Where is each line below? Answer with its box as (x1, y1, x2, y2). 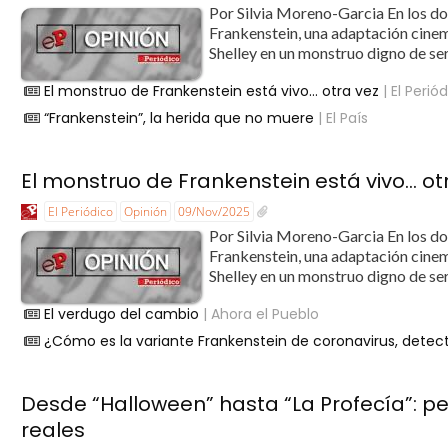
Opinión (124, 203, 168, 221)
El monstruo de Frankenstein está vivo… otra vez (44, 80, 380, 101)
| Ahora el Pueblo (199, 303, 320, 324)
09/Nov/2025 (178, 203, 251, 221)
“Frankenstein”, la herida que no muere (44, 107, 315, 128)
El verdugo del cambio (44, 303, 200, 324)
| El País (314, 107, 369, 128)
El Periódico (48, 203, 114, 221)
